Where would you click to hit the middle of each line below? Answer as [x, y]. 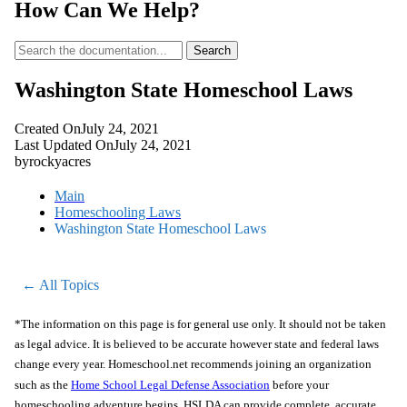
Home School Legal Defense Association [170, 384]
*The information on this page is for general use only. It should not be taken [200, 324]
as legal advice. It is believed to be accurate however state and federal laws [197, 344]
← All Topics [60, 285]
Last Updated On [64, 145]
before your [299, 384]
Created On [48, 129]
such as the [43, 384]
